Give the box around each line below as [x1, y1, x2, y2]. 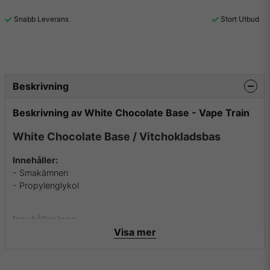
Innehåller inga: [13, 213, 78, 224]
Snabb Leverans [14, 14, 69, 24]
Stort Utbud [221, 14, 259, 24]
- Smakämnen [13, 167, 68, 178]
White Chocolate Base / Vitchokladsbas [13, 130, 221, 143]
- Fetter [13, 239, 42, 250]
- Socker [13, 251, 48, 262]
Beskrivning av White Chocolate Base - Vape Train [13, 106, 250, 119]
